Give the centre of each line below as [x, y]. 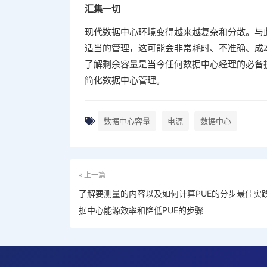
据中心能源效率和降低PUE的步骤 [141, 210]
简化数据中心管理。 [125, 80]
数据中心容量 [127, 121]
